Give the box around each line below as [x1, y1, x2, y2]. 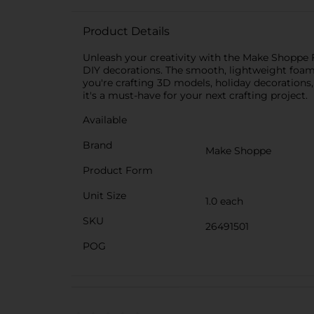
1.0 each [205, 195, 243, 207]
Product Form [83, 164, 153, 177]
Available [83, 114, 127, 126]
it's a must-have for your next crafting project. [83, 89, 308, 102]
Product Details [83, 25, 170, 38]
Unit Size [83, 189, 126, 202]
